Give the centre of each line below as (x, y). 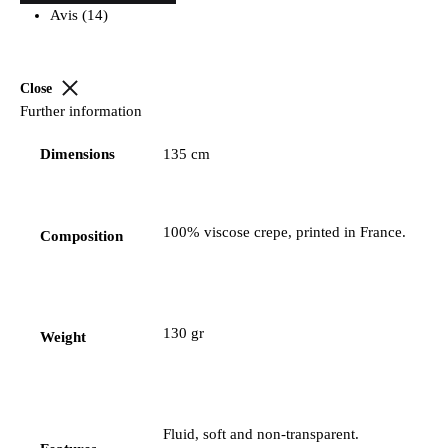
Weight (63, 337)
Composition (81, 236)
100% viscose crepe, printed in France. (284, 232)
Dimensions (77, 154)
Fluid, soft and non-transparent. (261, 434)
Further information (81, 111)
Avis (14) (79, 15)
